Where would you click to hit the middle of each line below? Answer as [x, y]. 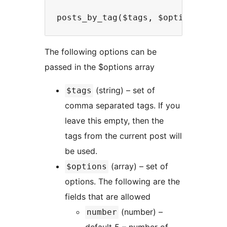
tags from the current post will [123, 136]
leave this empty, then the [114, 121]
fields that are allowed [108, 197]
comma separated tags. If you [122, 106]
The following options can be [101, 52]
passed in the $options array [100, 67]
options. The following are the [122, 182]
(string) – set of [124, 90]
